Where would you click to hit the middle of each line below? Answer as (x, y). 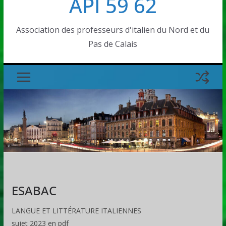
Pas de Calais (113, 44)
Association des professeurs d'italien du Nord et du (113, 30)
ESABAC (34, 191)
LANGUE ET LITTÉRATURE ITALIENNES (76, 211)
